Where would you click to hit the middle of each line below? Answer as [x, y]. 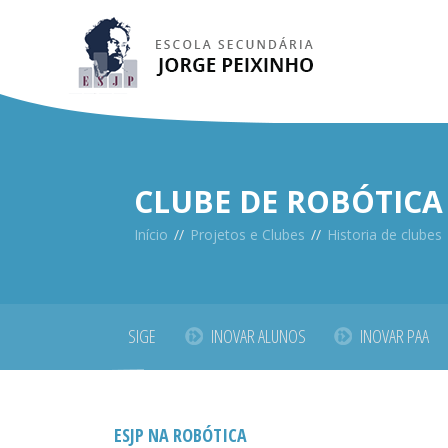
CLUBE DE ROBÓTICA [289, 201]
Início [151, 234]
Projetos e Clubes [248, 234]
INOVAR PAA [394, 336]
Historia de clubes [385, 234]
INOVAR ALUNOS [258, 336]
